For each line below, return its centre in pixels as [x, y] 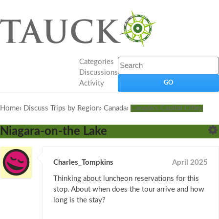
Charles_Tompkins [83, 163]
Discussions [99, 73]
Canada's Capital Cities [167, 108]
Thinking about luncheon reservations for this [126, 179]
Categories [97, 62]
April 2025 [190, 163]
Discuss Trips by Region [62, 108]
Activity [92, 83]
